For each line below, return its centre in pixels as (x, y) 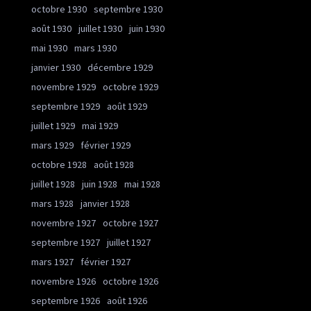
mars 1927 (52, 262)
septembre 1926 (66, 301)
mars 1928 (52, 203)
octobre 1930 (59, 9)
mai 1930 (49, 48)
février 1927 (106, 262)
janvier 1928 (105, 203)
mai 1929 (100, 126)
